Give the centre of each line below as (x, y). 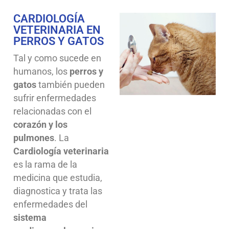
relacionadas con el (52, 111)
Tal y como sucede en (57, 58)
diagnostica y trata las (58, 191)
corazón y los (40, 124)
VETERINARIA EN (57, 29)
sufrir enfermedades (55, 98)
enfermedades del (50, 204)
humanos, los (41, 71)
